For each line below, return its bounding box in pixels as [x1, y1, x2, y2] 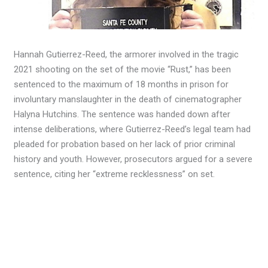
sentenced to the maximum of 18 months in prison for [14, 79, 229, 90]
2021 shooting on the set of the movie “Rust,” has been [14, 64, 232, 75]
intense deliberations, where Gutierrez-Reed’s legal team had [14, 124, 251, 135]
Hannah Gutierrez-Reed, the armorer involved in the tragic [14, 49, 239, 60]
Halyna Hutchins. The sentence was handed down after [14, 109, 231, 120]
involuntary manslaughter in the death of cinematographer [14, 94, 242, 105]
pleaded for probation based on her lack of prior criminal [14, 139, 236, 150]
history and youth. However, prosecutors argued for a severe [14, 154, 253, 165]
